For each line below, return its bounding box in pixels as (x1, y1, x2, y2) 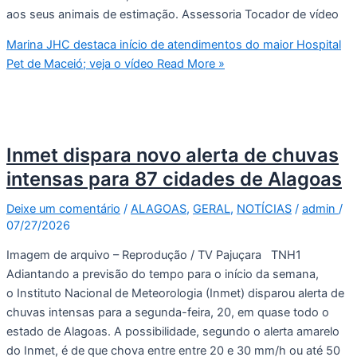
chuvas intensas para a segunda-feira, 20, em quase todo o (6, 305, 329, 320)
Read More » (154, 57, 225, 72)
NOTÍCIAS (237, 201, 292, 216)
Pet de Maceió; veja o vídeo (6, 57, 154, 72)
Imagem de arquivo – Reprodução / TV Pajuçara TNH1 (6, 248, 301, 263)
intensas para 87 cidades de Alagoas (6, 167, 342, 190)
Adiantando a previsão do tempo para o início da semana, (6, 267, 319, 282)
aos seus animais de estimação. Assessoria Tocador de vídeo (6, 6, 339, 22)
